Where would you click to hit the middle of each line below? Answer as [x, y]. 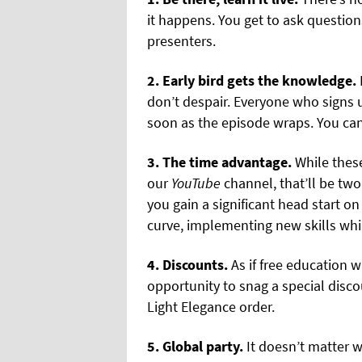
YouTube [196, 183]
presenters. [181, 40]
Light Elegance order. [211, 306]
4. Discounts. [187, 264]
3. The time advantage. [219, 162]
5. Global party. [195, 346]
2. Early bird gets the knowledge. [252, 80]
